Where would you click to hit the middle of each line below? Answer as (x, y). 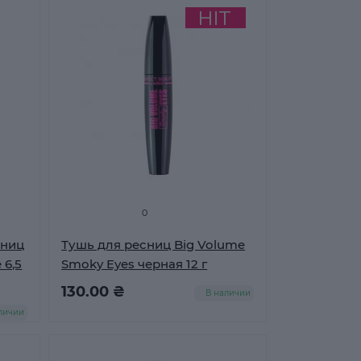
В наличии (228, 293)
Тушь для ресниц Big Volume (154, 245)
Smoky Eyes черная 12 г (135, 264)
